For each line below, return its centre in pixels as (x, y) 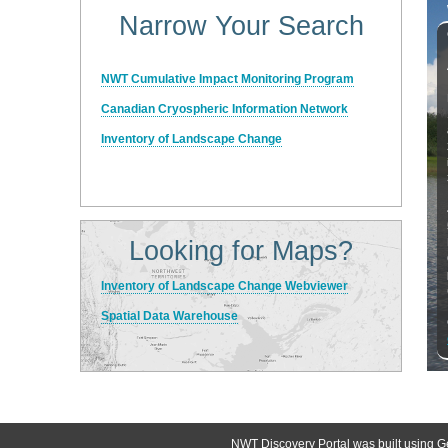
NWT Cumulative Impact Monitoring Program (227, 79)
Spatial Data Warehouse (169, 316)
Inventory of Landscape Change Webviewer (224, 286)
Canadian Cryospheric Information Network (224, 109)
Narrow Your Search (241, 26)
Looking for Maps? (241, 251)
